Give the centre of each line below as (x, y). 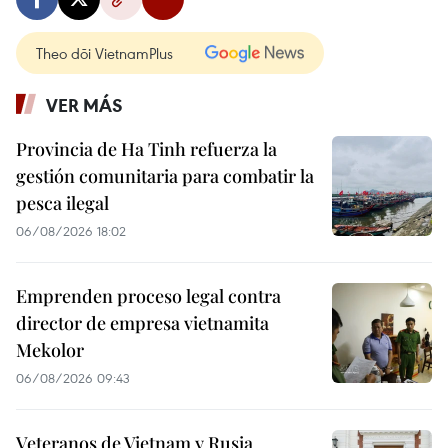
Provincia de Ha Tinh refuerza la (146, 149)
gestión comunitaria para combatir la (165, 176)
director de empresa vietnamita (142, 323)
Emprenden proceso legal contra (148, 296)
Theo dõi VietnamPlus (104, 53)
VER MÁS (84, 105)
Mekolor (50, 350)
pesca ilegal (62, 203)
